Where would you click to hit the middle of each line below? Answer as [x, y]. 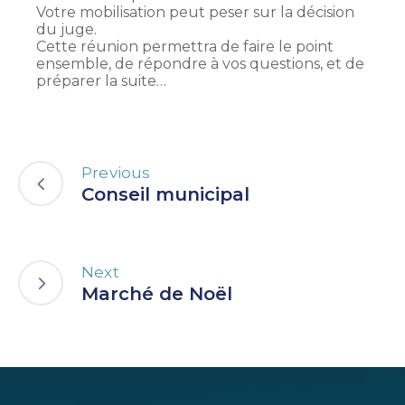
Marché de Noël [157, 293]
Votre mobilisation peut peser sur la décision [195, 13]
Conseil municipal [165, 194]
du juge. [66, 30]
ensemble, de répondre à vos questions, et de [200, 64]
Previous [116, 172]
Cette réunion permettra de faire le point [185, 47]
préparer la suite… [101, 81]
